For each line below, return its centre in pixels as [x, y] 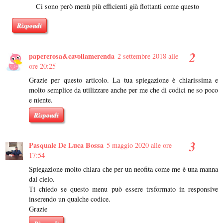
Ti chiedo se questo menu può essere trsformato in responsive [123, 189]
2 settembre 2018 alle [148, 56]
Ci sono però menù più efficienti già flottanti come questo [118, 6]
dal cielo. [42, 179]
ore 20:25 [42, 66]
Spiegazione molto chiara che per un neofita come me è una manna [123, 169]
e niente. [41, 100]
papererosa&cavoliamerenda [72, 56]
